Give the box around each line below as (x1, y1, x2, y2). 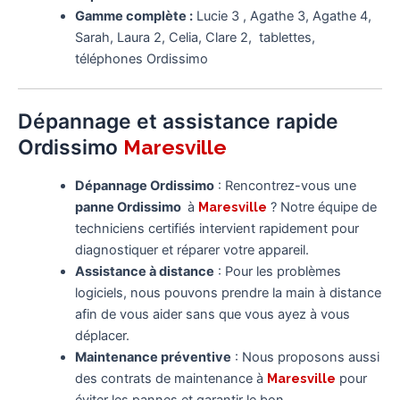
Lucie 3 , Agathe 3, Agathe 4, (192, 7, 371, 24)
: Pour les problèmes (213, 263, 341, 280)
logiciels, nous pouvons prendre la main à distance (74, 285, 381, 302)
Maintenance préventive (74, 349, 231, 366)
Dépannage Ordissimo (74, 178, 214, 195)
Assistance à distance (74, 263, 214, 280)
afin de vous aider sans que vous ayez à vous (74, 306, 350, 323)
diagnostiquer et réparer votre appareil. (74, 242, 309, 259)
